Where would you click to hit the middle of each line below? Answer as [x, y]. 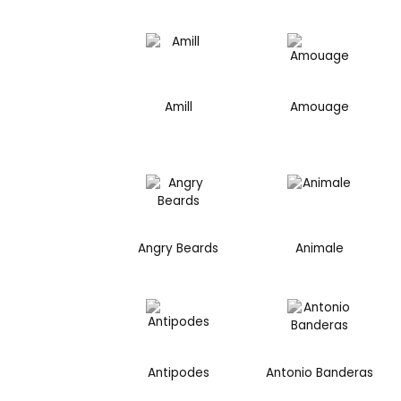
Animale [319, 249]
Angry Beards [179, 249]
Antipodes [178, 372]
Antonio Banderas [319, 372]
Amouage [319, 107]
